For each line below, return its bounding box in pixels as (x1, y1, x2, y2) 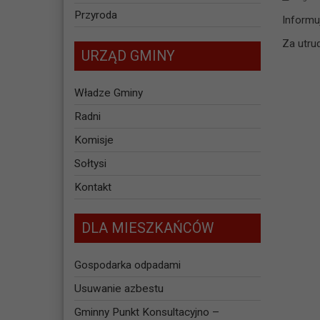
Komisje (74, 134, 114, 147)
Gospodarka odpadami (74, 259, 181, 272)
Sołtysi (74, 157, 106, 171)
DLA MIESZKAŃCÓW (81, 220, 214, 237)
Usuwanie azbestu (74, 282, 164, 296)
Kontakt (74, 181, 111, 194)
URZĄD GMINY (81, 48, 175, 65)
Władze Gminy (74, 86, 143, 100)
